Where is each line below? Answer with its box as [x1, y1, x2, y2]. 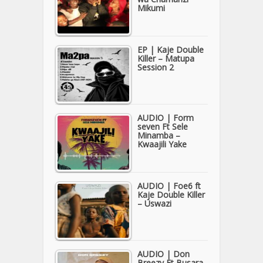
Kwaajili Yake [137, 139, 187, 150]
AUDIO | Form [137, 112, 194, 124]
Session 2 [137, 62, 174, 73]
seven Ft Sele [137, 121, 188, 133]
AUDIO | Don [137, 248, 190, 260]
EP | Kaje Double [137, 44, 204, 56]
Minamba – [137, 130, 180, 141]
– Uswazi [137, 198, 171, 210]
